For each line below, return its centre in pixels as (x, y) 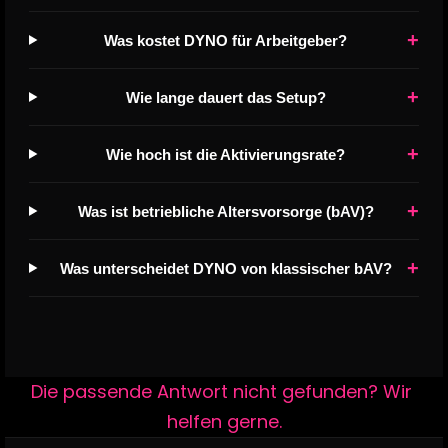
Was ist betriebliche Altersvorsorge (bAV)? (225, 211)
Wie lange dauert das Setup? (225, 97)
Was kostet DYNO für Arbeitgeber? (226, 40)
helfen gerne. (224, 421)
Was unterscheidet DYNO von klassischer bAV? (225, 268)
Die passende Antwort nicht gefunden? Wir (221, 391)
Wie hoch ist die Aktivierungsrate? (226, 154)
